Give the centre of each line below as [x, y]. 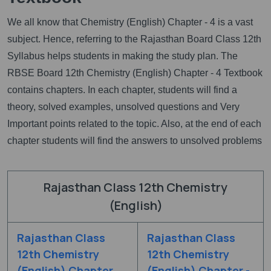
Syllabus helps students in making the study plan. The [122, 56]
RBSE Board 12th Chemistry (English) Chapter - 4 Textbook [135, 73]
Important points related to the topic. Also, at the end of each [134, 123]
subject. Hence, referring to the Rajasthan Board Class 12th [134, 39]
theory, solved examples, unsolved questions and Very [123, 106]
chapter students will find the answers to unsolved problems [135, 140]
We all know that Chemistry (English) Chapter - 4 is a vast [130, 22]
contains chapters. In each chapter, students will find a [122, 90]
